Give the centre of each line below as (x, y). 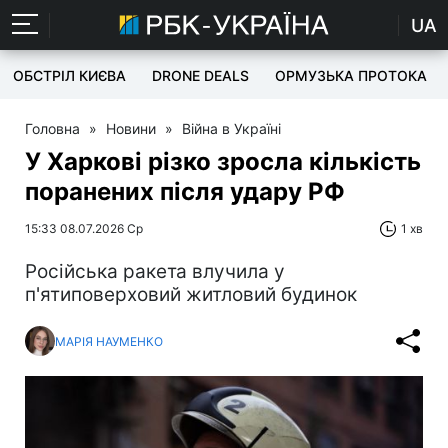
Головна (52, 128)
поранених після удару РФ (185, 191)
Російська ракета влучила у (155, 271)
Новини (131, 128)
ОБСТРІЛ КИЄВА (69, 75)
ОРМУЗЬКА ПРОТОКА (351, 75)
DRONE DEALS (200, 75)
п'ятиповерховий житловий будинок (191, 294)
